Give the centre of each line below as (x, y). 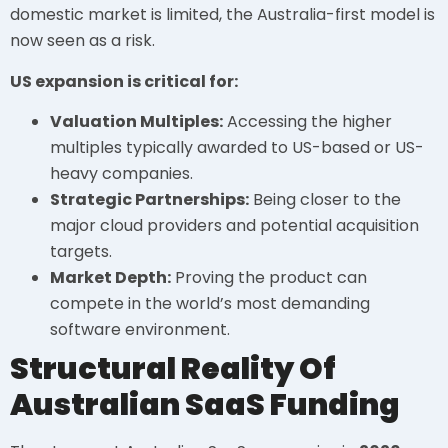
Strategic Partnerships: (149, 199)
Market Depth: (110, 277)
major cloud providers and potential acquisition (234, 225)
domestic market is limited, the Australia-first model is (222, 15)
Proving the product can (269, 277)
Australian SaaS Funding (205, 404)
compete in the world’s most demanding (210, 303)
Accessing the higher (307, 121)
